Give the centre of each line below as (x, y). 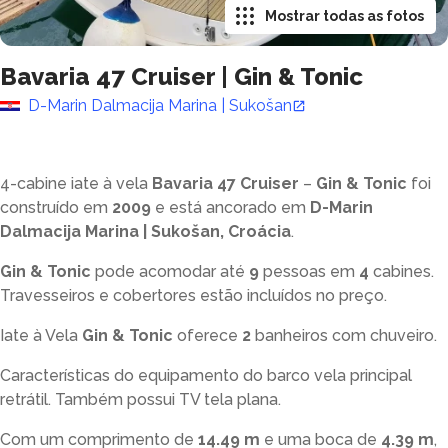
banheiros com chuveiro (344, 335)
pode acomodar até (172, 271)
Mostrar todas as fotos (344, 16)
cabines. (403, 271)
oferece (207, 335)
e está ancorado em (230, 207)
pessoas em (309, 271)
